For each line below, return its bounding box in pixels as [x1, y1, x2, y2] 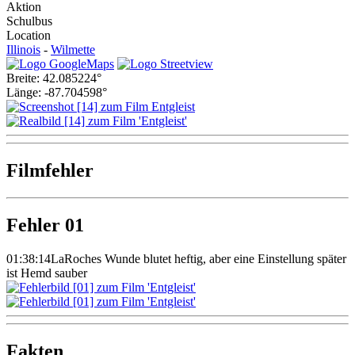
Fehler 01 [6, 215, 84, 236]
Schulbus [6, 14, 52, 29]
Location [6, 29, 51, 43]
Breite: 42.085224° [6, 71, 101, 86]
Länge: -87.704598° [6, 86, 107, 100]
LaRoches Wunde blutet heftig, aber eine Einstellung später [51, 251, 346, 265]
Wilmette [51, 43, 95, 57]
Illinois [6, 43, 40, 57]
